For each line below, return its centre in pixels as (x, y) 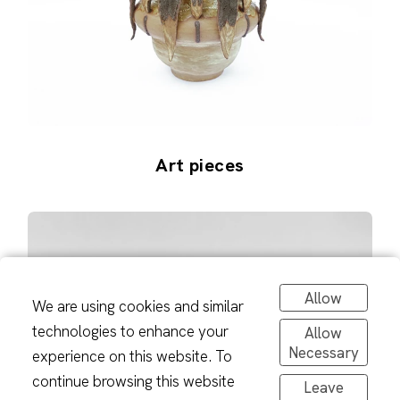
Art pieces (200, 165)
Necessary (323, 352)
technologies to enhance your (130, 332)
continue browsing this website (133, 382)
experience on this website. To (132, 357)
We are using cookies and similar (137, 307)
